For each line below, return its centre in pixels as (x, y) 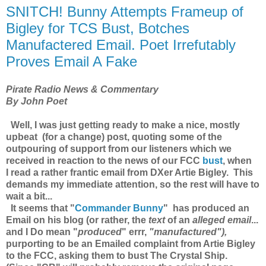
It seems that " (40, 208)
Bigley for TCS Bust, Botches (98, 28)
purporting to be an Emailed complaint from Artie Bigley (131, 244)
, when (237, 161)
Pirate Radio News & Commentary (82, 90)
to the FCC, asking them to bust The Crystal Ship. (118, 256)
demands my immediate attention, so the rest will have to (133, 185)
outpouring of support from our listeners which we (119, 149)
